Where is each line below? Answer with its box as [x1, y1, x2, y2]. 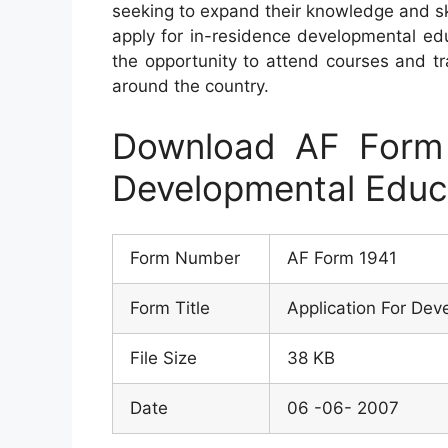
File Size [130, 348, 197, 369]
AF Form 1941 [287, 248, 397, 269]
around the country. [112, 76, 269, 97]
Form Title [130, 298, 210, 319]
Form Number [130, 248, 240, 269]
